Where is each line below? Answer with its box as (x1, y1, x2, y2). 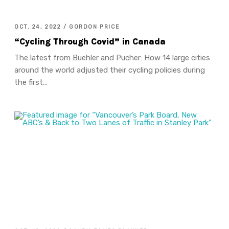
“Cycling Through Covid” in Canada (14, 36, 166, 47)
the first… (14, 78, 48, 87)
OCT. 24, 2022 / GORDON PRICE (14, 24, 120, 31)
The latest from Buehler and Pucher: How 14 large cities (14, 53, 210, 63)
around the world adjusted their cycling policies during (14, 65, 205, 75)
